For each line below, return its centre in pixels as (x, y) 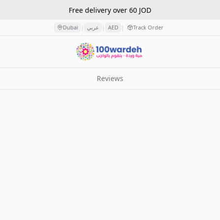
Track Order (148, 27)
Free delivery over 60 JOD (110, 10)
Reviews (110, 78)
